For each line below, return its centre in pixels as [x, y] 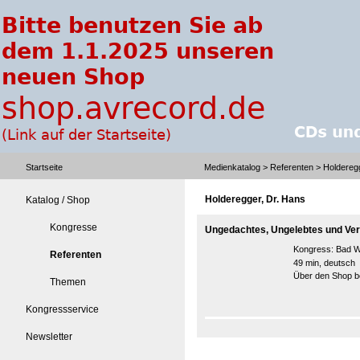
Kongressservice [62, 309]
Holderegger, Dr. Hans [255, 199]
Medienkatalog [232, 167]
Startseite [44, 167]
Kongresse [74, 227]
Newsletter [49, 337]
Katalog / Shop [58, 200]
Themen [68, 282]
